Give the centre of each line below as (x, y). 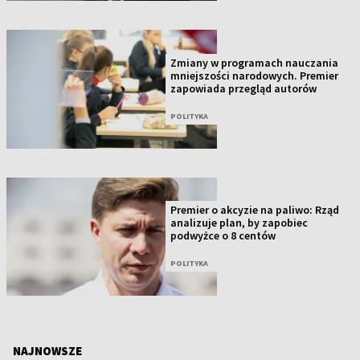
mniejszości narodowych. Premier (255, 75)
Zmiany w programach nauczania (255, 62)
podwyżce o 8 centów (223, 236)
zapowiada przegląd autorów (244, 88)
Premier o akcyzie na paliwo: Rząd (255, 210)
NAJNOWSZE (47, 350)
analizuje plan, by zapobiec (239, 223)
